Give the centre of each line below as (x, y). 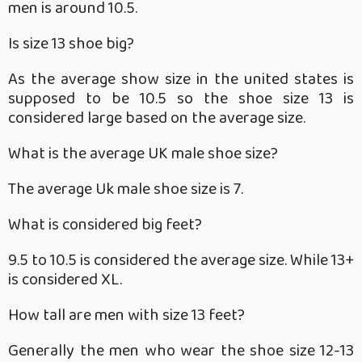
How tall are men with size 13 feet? (126, 316)
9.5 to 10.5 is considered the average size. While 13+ (181, 261)
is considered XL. (65, 280)
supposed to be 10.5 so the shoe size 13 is (181, 99)
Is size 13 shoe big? (71, 44)
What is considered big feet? (105, 225)
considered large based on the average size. (157, 118)
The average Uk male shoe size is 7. (126, 189)
